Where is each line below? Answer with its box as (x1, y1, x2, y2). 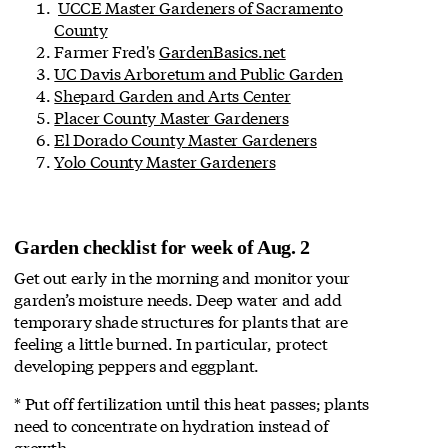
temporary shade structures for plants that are (14, 309, 348, 333)
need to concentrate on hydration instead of (14, 413, 329, 437)
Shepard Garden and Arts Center (54, 83, 291, 107)
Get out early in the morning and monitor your (14, 265, 350, 289)
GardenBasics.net (158, 39, 286, 63)
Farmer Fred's (54, 39, 159, 63)
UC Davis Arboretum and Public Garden (54, 61, 343, 85)
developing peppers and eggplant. (14, 353, 260, 377)
